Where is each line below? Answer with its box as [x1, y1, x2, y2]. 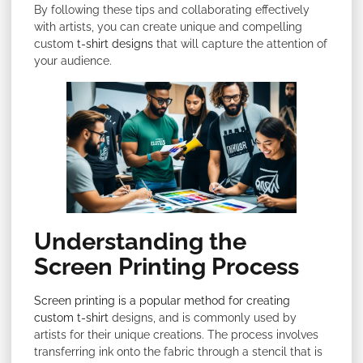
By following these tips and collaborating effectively [34, 3, 310, 17]
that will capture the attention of [153, 37, 327, 51]
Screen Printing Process [34, 253, 299, 281]
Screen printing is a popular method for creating [34, 294, 290, 308]
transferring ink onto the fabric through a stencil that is [34, 345, 322, 359]
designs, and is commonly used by [109, 311, 297, 325]
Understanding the [34, 228, 246, 256]
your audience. [34, 54, 112, 68]
